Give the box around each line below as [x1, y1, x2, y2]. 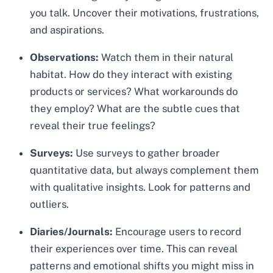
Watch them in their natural [99, 51, 234, 64]
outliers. [30, 197, 69, 210]
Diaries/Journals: [30, 225, 113, 238]
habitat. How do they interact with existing [30, 68, 233, 81]
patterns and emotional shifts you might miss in [30, 259, 255, 272]
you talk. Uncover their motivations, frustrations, [30, 7, 260, 19]
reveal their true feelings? [30, 119, 156, 132]
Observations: [30, 51, 99, 64]
